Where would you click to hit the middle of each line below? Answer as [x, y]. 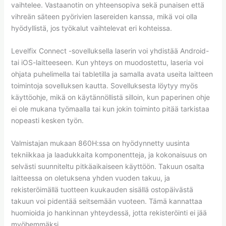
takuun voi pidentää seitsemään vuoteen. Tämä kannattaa [106, 201]
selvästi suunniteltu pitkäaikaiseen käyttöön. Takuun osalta [107, 166]
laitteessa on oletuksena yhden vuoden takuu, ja [90, 178]
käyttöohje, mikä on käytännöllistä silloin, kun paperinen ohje [110, 97]
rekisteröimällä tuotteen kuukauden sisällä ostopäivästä [102, 190]
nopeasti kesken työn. [47, 121]
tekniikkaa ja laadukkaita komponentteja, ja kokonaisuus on [109, 155]
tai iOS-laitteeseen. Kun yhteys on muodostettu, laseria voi [107, 63]
